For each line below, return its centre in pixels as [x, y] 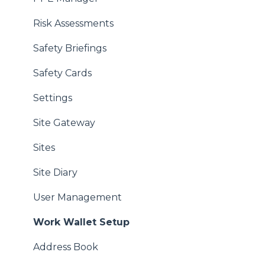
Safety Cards [62, 73]
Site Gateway [64, 123]
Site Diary [55, 173]
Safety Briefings [70, 49]
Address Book [66, 247]
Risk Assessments [73, 24]
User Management [77, 198]
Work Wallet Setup [81, 222]
